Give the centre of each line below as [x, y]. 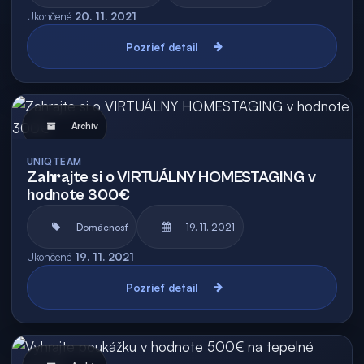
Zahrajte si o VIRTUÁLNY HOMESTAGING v [171, 178]
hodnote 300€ [78, 195]
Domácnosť [102, 227]
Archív [85, 126]
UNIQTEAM [54, 161]
